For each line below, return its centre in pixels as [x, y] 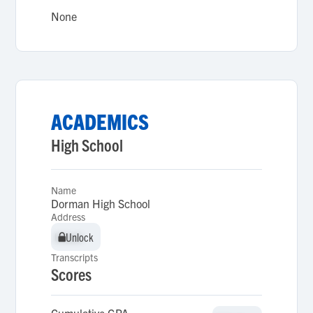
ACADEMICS [100, 121]
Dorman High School [101, 203]
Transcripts [75, 257]
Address [68, 217]
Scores [72, 274]
